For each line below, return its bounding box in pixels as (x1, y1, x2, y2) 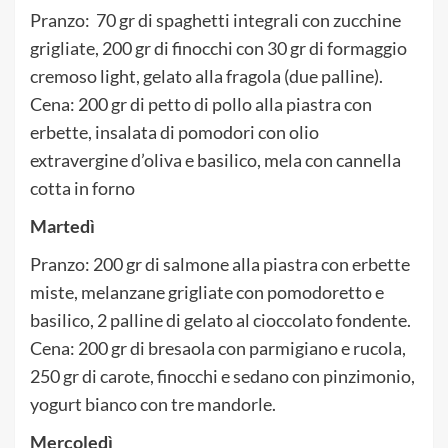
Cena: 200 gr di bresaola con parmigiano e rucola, (30, 336, 406, 359)
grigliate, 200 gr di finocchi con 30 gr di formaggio (30, 36, 407, 59)
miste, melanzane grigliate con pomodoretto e (30, 280, 384, 303)
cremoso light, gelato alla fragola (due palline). (30, 64, 383, 87)
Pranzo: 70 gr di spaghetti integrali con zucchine (30, 8, 401, 31)
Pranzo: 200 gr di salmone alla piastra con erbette (30, 252, 410, 275)
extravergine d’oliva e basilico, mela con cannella (30, 148, 401, 171)
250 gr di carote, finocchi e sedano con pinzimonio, (30, 364, 415, 387)
